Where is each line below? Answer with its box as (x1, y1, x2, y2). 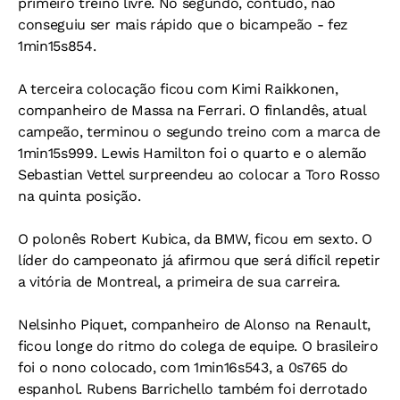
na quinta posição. (18, 187, 141, 204)
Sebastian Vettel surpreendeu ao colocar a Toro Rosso (18, 166, 380, 183)
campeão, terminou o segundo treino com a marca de (18, 123, 380, 140)
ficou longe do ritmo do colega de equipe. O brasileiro (18, 337, 379, 354)
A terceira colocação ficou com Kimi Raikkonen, (18, 80, 338, 97)
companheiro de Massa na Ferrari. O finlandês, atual (18, 102, 366, 119)
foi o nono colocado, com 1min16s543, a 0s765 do (18, 359, 348, 376)
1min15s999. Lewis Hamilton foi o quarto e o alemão (18, 145, 367, 162)
